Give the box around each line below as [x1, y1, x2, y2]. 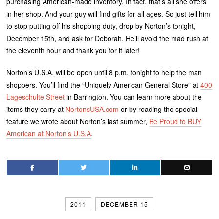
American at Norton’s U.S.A [6, 129, 91, 139]
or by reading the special [119, 104, 197, 114]
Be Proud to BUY [149, 116, 202, 127]
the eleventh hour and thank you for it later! [6, 45, 140, 56]
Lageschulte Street [6, 92, 65, 102]
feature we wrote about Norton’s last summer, [6, 116, 150, 127]
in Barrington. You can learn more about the [65, 92, 202, 102]
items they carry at [6, 104, 66, 114]
